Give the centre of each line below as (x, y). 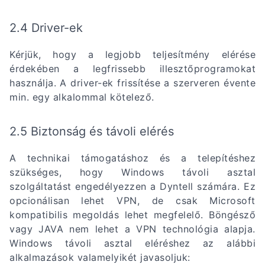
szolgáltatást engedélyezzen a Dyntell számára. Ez (132, 187)
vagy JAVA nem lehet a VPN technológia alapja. (132, 229)
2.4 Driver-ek (46, 28)
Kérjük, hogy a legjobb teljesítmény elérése (132, 54)
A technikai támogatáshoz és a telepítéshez (132, 158)
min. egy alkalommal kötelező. (82, 97)
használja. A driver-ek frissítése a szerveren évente (132, 83)
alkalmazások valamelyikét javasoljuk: (100, 258)
